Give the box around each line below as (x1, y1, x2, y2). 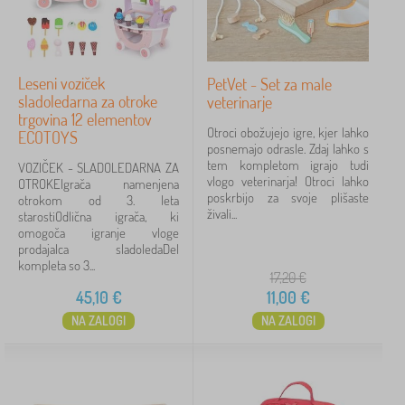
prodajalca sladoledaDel (18, 240, 179, 258)
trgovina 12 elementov (18, 109, 152, 129)
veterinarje (207, 92, 272, 112)
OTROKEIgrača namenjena (18, 175, 179, 193)
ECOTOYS (18, 127, 78, 147)
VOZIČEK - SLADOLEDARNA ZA (18, 159, 179, 176)
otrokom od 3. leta (18, 192, 179, 209)
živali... (207, 205, 237, 222)
